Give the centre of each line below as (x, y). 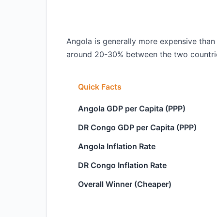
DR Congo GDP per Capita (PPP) (137, 127)
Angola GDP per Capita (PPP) (132, 108)
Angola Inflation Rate (117, 146)
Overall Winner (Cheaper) (125, 184)
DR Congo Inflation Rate (122, 165)
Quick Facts (100, 87)
